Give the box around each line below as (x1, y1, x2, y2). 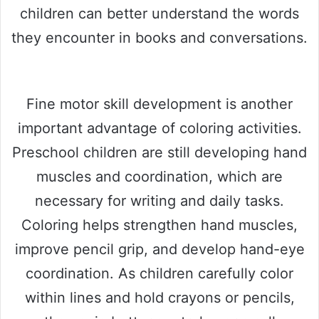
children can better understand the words (20, 4, 299, 22)
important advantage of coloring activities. (17, 119, 302, 137)
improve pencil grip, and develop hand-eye (14, 240, 305, 258)
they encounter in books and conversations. (11, 28, 308, 46)
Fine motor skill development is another (26, 95, 293, 113)
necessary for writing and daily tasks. (35, 192, 284, 209)
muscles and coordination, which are (36, 167, 283, 185)
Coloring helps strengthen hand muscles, (21, 216, 298, 234)
